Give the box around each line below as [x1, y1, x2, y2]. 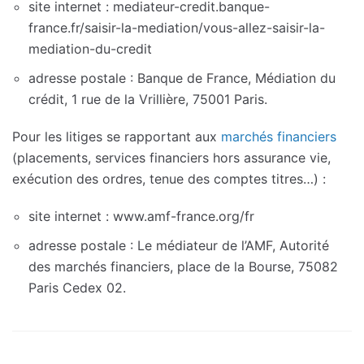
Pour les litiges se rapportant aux [12, 128, 221, 145]
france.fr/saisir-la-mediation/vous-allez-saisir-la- [28, 19, 325, 36]
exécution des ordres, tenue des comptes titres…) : [12, 170, 326, 187]
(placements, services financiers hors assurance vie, [12, 149, 331, 166]
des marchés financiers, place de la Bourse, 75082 [28, 258, 338, 275]
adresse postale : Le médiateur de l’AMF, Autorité [28, 236, 329, 253]
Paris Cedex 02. [28, 279, 126, 296]
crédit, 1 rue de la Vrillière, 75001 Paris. [28, 90, 267, 107]
